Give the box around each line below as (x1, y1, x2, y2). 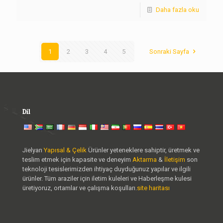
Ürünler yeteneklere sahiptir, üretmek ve (87, 146, 200, 154)
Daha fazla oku (156, 5, 199, 13)
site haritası (137, 184, 170, 192)
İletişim (164, 155, 185, 163)
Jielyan (22, 146, 44, 154)
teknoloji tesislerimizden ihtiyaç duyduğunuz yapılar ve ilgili (22, 165, 191, 173)
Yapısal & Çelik (44, 146, 87, 154)
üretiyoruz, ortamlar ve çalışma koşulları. (22, 184, 137, 192)
